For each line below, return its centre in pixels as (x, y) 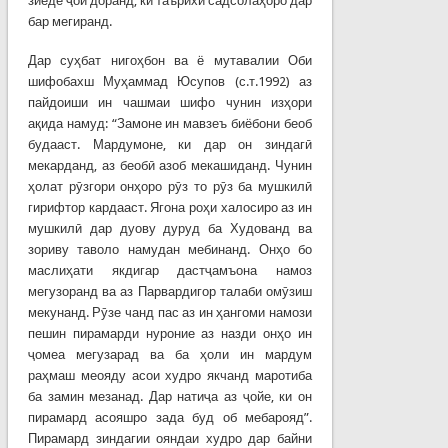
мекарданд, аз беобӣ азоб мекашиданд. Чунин (170, 165)
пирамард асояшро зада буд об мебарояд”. (170, 417)
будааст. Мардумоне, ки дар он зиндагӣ (170, 144)
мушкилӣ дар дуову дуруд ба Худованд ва (170, 228)
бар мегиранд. (69, 21)
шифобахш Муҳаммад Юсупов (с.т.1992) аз (170, 81)
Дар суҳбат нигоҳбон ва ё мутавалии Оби (170, 60)
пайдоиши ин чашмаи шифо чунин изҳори (170, 102)
